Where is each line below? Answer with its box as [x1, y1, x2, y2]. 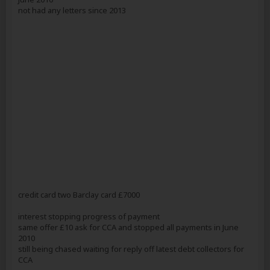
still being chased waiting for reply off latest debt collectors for [18, 243, 244, 254]
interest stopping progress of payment [18, 211, 160, 222]
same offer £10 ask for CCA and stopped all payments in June [18, 222, 239, 233]
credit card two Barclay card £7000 [18, 189, 140, 200]
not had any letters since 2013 [18, 5, 126, 16]
